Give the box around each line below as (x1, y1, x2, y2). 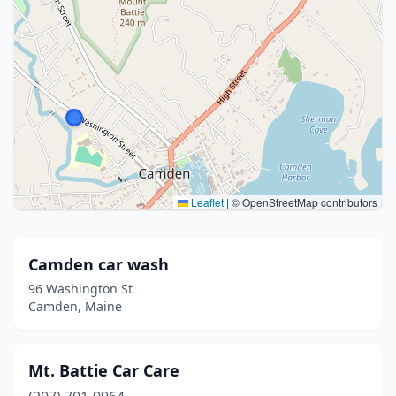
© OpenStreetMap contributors (229, 194, 377, 209)
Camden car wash (28, 254, 169, 275)
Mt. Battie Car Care (28, 360, 179, 381)
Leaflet (188, 194, 224, 209)
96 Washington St (28, 280, 133, 297)
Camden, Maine (28, 298, 122, 315)
